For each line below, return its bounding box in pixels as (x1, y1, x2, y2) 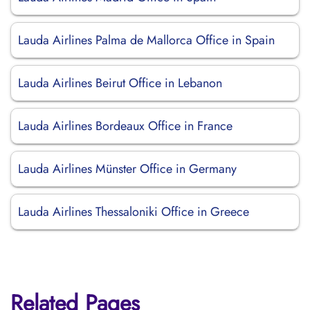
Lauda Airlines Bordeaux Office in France (18, 117, 232, 135)
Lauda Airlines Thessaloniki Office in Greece (18, 203, 249, 221)
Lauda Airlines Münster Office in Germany (18, 160, 237, 178)
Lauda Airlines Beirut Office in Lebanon (18, 74, 222, 92)
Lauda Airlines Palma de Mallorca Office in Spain (18, 31, 275, 49)
